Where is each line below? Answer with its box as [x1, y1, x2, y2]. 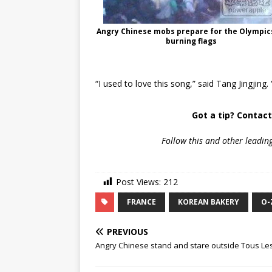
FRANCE [127, 197, 156, 208]
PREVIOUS [107, 226, 148, 238]
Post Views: [116, 176, 161, 188]
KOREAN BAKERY [178, 197, 239, 208]
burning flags [166, 36, 217, 46]
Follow [161, 135, 186, 146]
